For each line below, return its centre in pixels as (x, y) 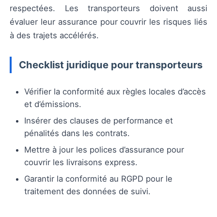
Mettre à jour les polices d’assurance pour (104, 149)
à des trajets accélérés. (54, 35)
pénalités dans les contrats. (77, 133)
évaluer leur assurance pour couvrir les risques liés (108, 22)
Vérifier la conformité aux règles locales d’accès (115, 91)
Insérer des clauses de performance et (99, 120)
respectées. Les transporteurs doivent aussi (108, 8)
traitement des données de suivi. (87, 191)
